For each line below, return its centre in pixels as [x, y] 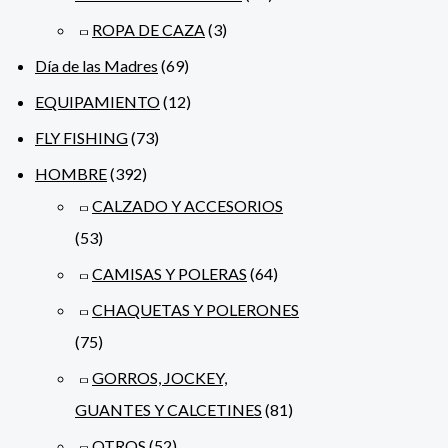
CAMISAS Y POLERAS [169, 274]
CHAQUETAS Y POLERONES [195, 310]
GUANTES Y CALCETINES [168, 410]
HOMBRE [71, 174]
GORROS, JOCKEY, [159, 378]
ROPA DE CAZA [148, 30]
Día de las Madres [96, 66]
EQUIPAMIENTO [97, 102]
